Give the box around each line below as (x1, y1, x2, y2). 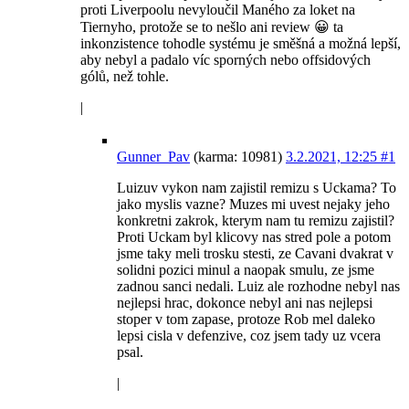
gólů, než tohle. (80, 68, 169, 85)
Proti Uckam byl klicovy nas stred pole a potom (117, 229, 391, 246)
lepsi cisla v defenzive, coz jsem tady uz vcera (117, 328, 381, 344)
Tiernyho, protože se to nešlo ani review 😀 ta (80, 19, 343, 36)
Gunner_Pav (117, 149, 190, 165)
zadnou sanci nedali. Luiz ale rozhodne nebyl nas (117, 278, 400, 295)
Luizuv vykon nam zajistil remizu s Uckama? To (117, 180, 396, 196)
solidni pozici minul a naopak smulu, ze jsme (117, 262, 374, 278)
